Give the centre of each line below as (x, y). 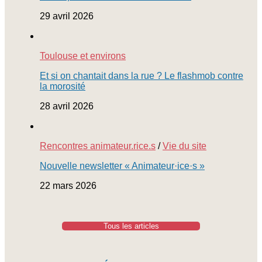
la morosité (63, 86)
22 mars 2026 (68, 185)
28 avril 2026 (67, 106)
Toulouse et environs (83, 56)
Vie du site (185, 146)
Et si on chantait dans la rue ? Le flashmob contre (142, 75)
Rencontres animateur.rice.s (98, 146)
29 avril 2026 (67, 16)
